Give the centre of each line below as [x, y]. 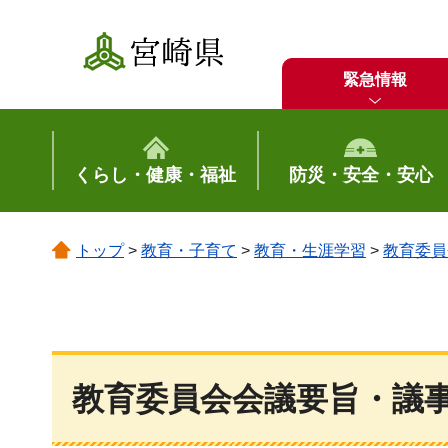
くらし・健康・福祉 [155, 175]
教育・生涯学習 [310, 250]
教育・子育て [189, 250]
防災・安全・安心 [360, 175]
